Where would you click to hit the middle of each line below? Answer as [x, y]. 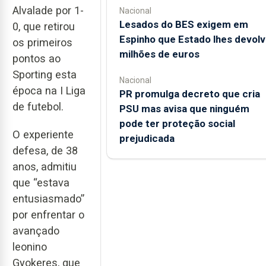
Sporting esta [45, 75]
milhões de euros [159, 54]
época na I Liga [49, 91]
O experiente [43, 134]
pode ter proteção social [177, 123]
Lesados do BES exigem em [183, 24]
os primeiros [42, 43]
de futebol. [38, 107]
